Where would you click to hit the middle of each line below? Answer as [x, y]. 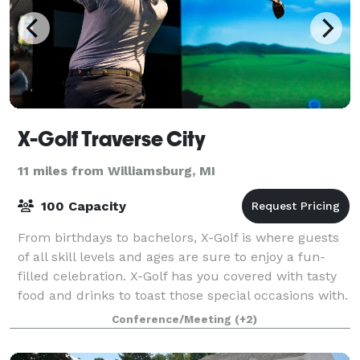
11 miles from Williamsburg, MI [117, 170]
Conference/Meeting [173, 319]
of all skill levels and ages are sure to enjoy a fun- [172, 256]
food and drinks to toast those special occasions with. [183, 295]
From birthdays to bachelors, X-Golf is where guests [178, 237]
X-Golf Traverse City [112, 139]
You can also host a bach [95, 314]
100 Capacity [82, 206]
